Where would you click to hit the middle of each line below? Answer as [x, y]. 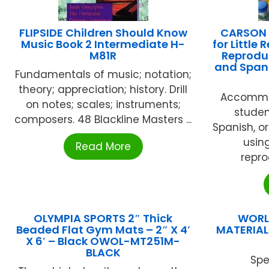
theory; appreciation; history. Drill [103, 89]
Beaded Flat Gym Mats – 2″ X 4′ [103, 229]
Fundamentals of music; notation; [103, 74]
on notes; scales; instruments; [103, 104]
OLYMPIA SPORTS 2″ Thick [103, 218]
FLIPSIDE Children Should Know [103, 32]
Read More [103, 146]
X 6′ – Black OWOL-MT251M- [103, 241]
